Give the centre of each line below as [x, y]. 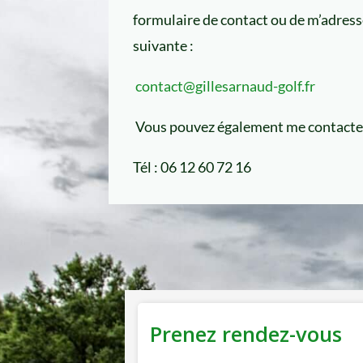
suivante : [164, 46]
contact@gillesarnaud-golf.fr [226, 86]
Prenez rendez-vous [246, 334]
